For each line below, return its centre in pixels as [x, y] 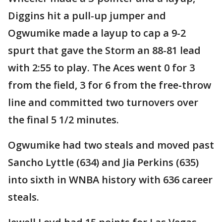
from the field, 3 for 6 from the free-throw [110, 85]
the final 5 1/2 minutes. [63, 120]
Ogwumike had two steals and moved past [111, 145]
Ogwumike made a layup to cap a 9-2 [97, 33]
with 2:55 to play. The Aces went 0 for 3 [101, 68]
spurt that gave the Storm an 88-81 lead [104, 51]
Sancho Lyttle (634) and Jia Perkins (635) [103, 163]
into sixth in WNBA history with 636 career [110, 180]
